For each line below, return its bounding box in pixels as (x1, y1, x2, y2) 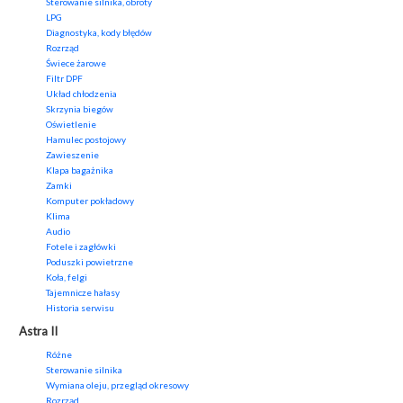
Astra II (19, 324, 58, 339)
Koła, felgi (46, 272, 87, 283)
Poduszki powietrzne (46, 256, 133, 268)
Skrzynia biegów (46, 103, 113, 115)
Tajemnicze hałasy (46, 287, 120, 299)
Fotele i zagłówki (46, 241, 116, 253)
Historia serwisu (46, 302, 114, 314)
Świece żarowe (46, 58, 106, 69)
